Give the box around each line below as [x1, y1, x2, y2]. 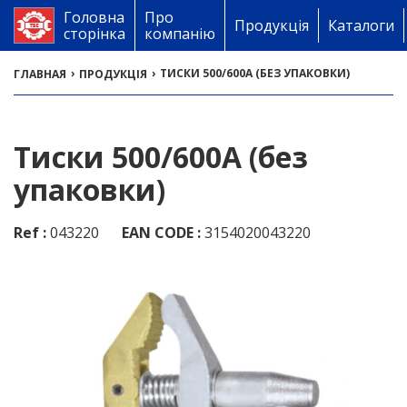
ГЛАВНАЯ [14, 66, 66, 82]
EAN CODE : [122, 223, 204, 243]
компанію [144, 24, 215, 44]
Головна [64, 7, 124, 27]
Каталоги [328, 15, 394, 35]
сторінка [64, 24, 125, 44]
